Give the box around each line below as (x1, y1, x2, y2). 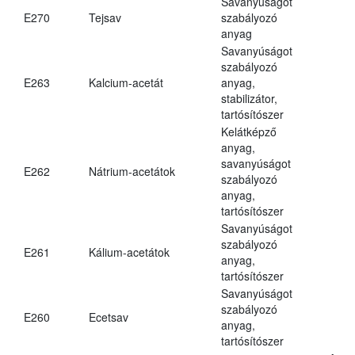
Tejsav (89, 9, 121, 25)
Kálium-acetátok (89, 243, 170, 260)
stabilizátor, (221, 90, 277, 106)
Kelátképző (221, 123, 277, 139)
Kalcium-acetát (89, 74, 163, 90)
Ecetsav (89, 308, 128, 325)
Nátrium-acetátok (89, 162, 175, 179)
